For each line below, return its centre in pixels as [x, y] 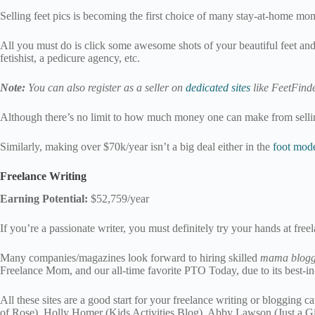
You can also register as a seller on [105, 87]
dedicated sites [218, 87]
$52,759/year [118, 199]
